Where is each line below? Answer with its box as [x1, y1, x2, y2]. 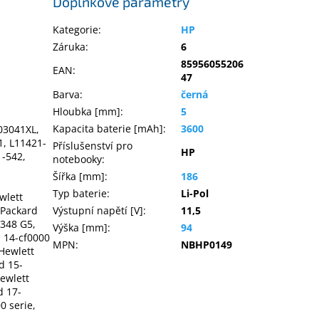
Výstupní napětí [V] [53, 204, 144, 218]
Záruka [53, 40, 86, 54]
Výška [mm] [53, 221, 108, 235]
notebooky [53, 152, 103, 167]
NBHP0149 [181, 238, 233, 252]
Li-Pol [181, 187, 209, 201]
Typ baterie [53, 187, 108, 201]
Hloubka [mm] [53, 105, 121, 119]
